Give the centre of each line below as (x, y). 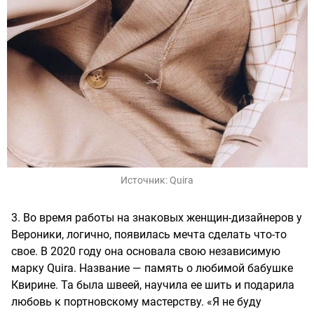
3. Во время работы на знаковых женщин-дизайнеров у (157, 218)
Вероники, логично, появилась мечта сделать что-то (149, 235)
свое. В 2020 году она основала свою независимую (146, 252)
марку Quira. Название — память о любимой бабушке (152, 268)
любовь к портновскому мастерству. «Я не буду (136, 302)
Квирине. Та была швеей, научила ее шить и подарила (153, 285)
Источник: (145, 180)
